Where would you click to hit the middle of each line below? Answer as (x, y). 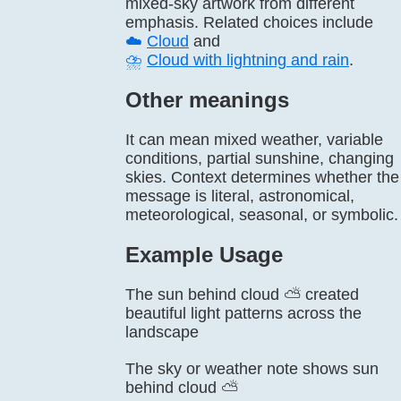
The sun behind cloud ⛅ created (242, 294)
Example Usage (204, 255)
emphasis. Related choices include (249, 22)
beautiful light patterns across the (243, 313)
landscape (162, 332)
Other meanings (207, 100)
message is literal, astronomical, (240, 196)
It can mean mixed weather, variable (254, 140)
